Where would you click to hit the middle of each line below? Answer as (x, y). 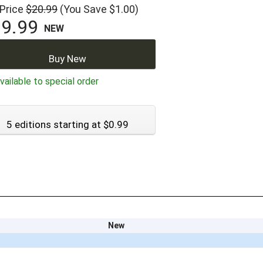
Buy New (68, 59)
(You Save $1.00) (99, 9)
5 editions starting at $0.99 (68, 125)
